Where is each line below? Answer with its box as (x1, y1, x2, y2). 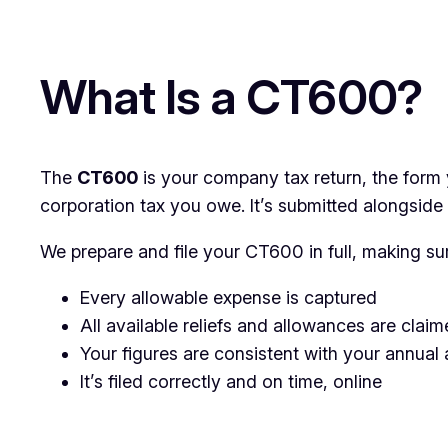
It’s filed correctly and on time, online (80, 370, 382, 392)
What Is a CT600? (40, 66, 422, 126)
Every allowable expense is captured (80, 286, 377, 308)
